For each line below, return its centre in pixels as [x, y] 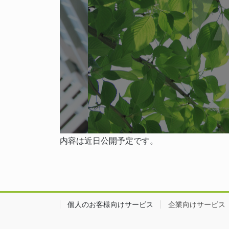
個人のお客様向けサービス [110, 205]
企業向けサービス [197, 205]
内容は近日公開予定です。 [109, 141]
